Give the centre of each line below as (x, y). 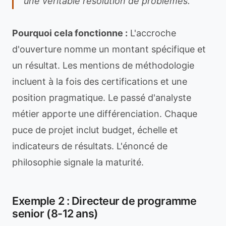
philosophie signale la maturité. (78, 162)
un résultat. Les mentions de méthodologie (103, 65)
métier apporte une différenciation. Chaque (105, 114)
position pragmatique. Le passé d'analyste (102, 98)
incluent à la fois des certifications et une (100, 81)
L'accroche (152, 33)
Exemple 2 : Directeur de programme (104, 201)
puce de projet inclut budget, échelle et (95, 130)
